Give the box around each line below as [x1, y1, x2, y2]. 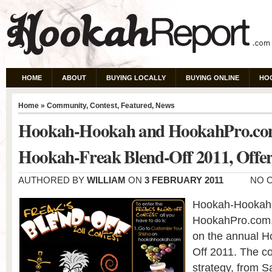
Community [47, 101, 86, 110]
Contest [90, 101, 117, 110]
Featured [121, 101, 152, 110]
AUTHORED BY [18, 175, 87, 185]
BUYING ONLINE [186, 74, 239, 81]
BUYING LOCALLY [106, 74, 166, 81]
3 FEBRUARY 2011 [144, 175, 223, 185]
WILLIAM [87, 175, 126, 185]
